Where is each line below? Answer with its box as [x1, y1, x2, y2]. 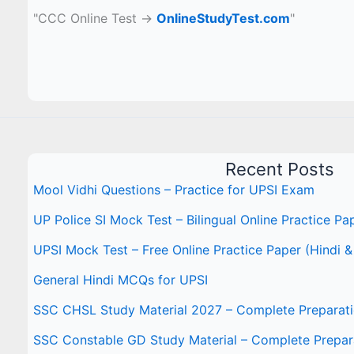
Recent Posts [224, 158, 334, 179]
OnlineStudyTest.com [156, 9, 291, 26]
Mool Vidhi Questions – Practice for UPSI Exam [33, 181, 315, 198]
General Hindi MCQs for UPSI [33, 271, 209, 288]
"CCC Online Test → [33, 9, 157, 26]
